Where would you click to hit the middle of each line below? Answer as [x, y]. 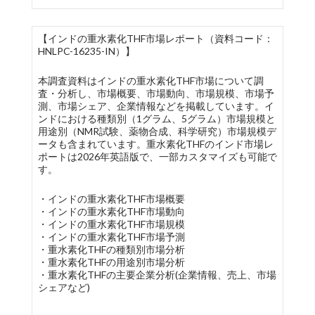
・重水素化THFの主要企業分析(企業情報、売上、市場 [157, 275]
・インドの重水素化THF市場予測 [111, 237]
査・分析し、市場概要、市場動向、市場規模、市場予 [156, 93]
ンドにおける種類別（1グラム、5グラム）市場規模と [156, 118]
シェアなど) [64, 287]
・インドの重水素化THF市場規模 [111, 224]
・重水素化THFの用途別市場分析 [111, 262]
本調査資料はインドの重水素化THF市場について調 [150, 81]
